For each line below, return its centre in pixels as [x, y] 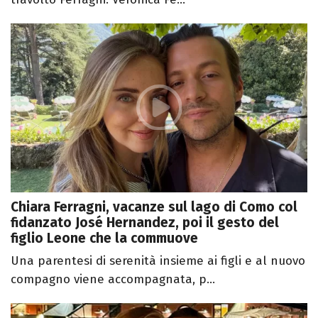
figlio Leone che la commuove [104, 238]
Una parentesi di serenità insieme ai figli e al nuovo [158, 261]
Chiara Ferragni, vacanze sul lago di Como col [154, 207]
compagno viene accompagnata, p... [113, 280]
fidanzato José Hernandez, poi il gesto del [145, 223]
